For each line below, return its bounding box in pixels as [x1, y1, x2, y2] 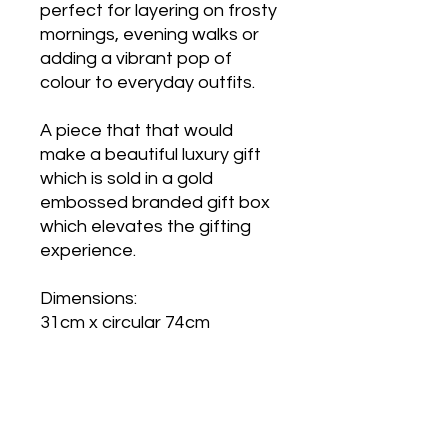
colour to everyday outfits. [40, 72, 255, 92]
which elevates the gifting [40, 216, 251, 236]
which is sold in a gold [40, 168, 213, 188]
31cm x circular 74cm [40, 312, 210, 332]
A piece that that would [40, 120, 233, 140]
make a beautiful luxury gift [40, 144, 261, 164]
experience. [40, 240, 136, 260]
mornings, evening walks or [40, 24, 259, 44]
